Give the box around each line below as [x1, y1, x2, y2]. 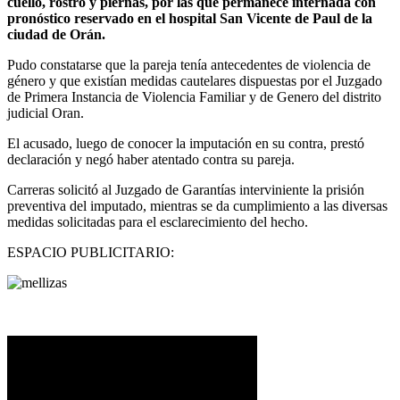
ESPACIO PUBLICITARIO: [7, 244, 174, 260]
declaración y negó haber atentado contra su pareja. [7, 151, 295, 167]
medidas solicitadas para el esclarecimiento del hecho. [7, 213, 308, 229]
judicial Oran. [7, 104, 84, 121]
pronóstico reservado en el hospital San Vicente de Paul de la [7, 10, 372, 26]
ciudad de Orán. [7, 26, 105, 42]
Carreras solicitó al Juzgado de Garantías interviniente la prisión [7, 181, 364, 197]
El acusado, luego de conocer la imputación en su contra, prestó [7, 135, 364, 151]
